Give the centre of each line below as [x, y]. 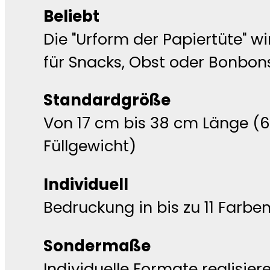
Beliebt [71, 16]
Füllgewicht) [90, 146]
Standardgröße [107, 100]
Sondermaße [97, 246]
